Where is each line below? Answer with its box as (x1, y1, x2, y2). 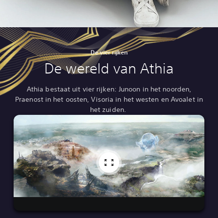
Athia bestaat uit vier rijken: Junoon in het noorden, (26, 85, 192, 93)
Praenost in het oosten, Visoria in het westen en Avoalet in (15, 95, 203, 104)
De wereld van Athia (44, 60, 174, 77)
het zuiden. (90, 105, 128, 114)
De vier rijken (90, 48, 128, 56)
